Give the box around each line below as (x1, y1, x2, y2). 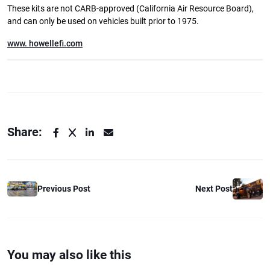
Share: (7, 124, 42, 139)
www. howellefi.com (7, 38, 83, 49)
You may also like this (7, 247, 131, 262)
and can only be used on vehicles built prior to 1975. (7, 16, 199, 27)
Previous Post (37, 183, 90, 193)
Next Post (195, 183, 233, 193)
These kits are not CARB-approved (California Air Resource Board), (7, 3, 254, 14)
